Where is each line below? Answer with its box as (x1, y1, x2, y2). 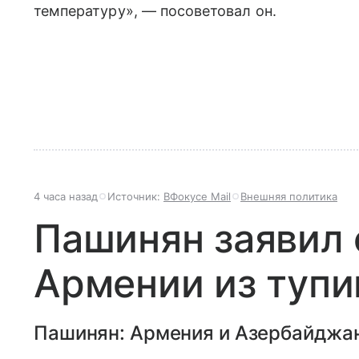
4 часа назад (34, 190, 98, 203)
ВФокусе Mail (163, 190, 231, 203)
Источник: (107, 190, 163, 203)
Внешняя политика (240, 190, 337, 203)
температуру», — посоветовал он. (34, 2, 276, 19)
